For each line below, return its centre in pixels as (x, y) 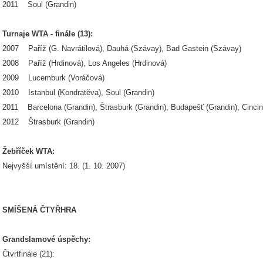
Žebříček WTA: (28, 151)
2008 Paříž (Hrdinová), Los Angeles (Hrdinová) (85, 63)
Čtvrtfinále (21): (28, 254)
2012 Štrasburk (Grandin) (48, 122)
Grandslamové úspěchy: (46, 239)
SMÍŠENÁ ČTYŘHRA (39, 210)
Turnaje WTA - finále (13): (48, 34)
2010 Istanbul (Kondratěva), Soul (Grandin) (78, 92)
